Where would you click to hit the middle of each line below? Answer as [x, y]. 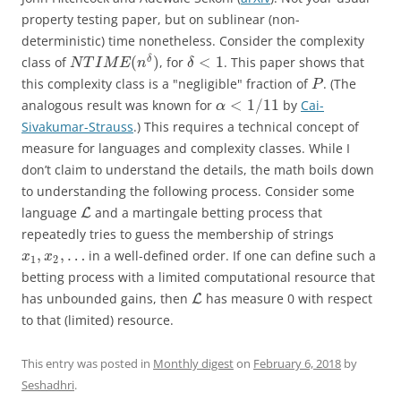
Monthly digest [193, 363]
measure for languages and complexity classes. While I [186, 148]
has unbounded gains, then [107, 298]
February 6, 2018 [297, 363]
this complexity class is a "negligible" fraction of [166, 83]
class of [46, 62]
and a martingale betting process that [207, 212]
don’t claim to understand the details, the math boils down [198, 169]
